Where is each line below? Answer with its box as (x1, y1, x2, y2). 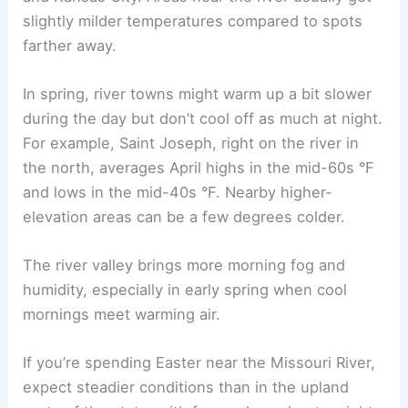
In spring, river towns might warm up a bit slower (23, 84, 372, 103)
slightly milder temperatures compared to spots (23, 11, 363, 30)
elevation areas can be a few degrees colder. (23, 207, 346, 226)
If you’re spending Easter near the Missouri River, (23, 353, 376, 372)
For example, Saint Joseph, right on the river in (23, 133, 360, 152)
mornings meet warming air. (23, 305, 221, 324)
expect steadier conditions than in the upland (23, 378, 350, 397)
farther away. (23, 36, 117, 55)
